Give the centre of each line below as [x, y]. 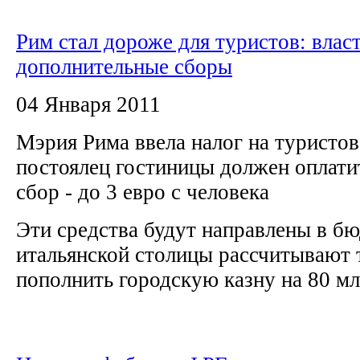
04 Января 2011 [88, 104]
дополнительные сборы [124, 66]
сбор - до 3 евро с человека [145, 192]
